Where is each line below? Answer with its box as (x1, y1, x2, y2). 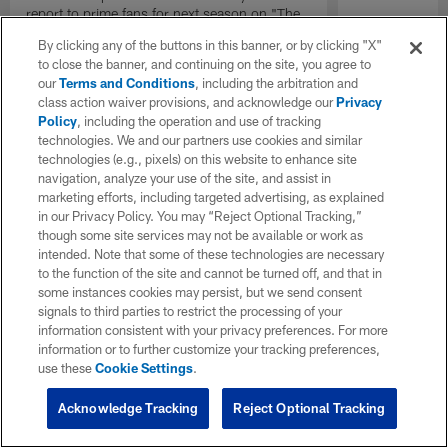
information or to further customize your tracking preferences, (38, 341, 381, 357)
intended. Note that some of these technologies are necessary (38, 246, 385, 262)
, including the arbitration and (195, 75, 359, 91)
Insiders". (26, 23, 86, 41)
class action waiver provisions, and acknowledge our (38, 94, 337, 110)
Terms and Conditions (59, 75, 196, 91)
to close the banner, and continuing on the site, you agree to (38, 56, 372, 72)
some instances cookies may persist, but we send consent (38, 284, 363, 300)
